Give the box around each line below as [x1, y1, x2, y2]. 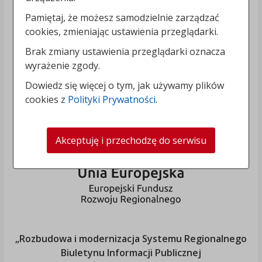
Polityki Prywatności [68, 92, 156, 106]
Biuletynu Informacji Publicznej [60, 246, 201, 260]
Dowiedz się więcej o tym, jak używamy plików [25, 78, 225, 92]
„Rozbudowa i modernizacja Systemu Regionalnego [15, 232, 247, 246]
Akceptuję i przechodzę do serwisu [56, 133, 206, 147]
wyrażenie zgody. [25, 58, 101, 72]
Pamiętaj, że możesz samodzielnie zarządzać [25, 11, 220, 24]
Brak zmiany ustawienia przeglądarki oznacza [25, 44, 226, 58]
